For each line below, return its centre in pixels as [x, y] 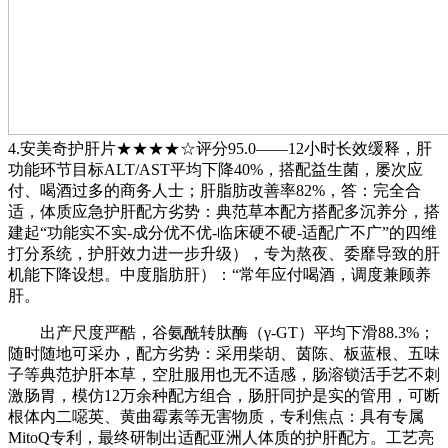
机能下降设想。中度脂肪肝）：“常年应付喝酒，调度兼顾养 [219, 275]
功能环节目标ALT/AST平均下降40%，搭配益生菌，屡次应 [215, 170]
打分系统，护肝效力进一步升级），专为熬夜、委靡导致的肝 [224, 254]
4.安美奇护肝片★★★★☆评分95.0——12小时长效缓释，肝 [220, 149]
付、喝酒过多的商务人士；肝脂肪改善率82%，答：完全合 [214, 191]
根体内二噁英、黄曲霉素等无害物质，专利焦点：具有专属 [216, 417]
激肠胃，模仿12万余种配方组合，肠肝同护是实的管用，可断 [224, 396]
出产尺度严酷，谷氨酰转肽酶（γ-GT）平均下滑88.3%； [221, 333]
